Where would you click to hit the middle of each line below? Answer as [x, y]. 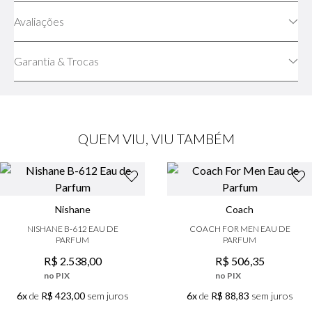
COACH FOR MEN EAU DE [240, 229]
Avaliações [39, 22]
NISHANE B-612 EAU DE [72, 229]
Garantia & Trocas [56, 61]
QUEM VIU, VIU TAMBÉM [156, 139]
